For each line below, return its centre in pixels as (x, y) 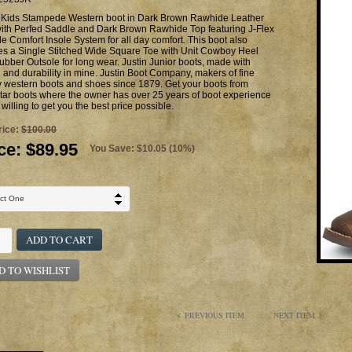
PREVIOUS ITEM (214, 315)
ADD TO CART (59, 240)
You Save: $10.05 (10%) (142, 148)
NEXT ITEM (294, 315)
